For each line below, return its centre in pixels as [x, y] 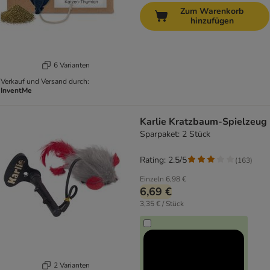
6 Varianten [71, 65]
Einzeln [152, 179]
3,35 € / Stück [162, 204]
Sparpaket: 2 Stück [175, 134]
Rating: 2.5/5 [163, 160]
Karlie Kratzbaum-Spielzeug [203, 122]
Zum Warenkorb [212, 11]
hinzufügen [212, 21]
